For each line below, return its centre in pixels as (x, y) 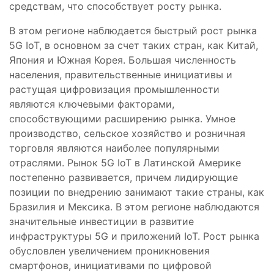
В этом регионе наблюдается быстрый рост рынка (133, 30)
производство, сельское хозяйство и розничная (127, 133)
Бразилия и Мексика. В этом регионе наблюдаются (134, 206)
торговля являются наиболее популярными (114, 148)
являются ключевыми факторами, (92, 104)
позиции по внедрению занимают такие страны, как (137, 192)
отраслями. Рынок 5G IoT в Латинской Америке (125, 162)
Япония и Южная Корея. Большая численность (123, 60)
